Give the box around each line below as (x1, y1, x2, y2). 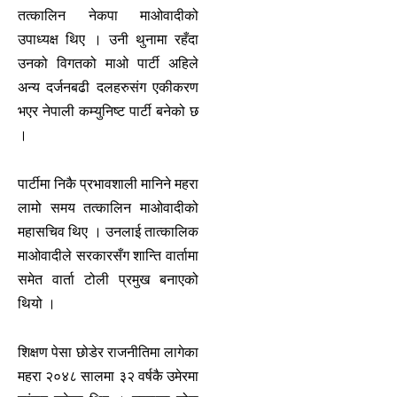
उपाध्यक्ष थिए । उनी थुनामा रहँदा (18, 30, 198, 48)
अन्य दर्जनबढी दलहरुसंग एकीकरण (18, 78, 198, 96)
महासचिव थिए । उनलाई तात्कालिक (18, 222, 198, 240)
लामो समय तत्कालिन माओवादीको (18, 198, 198, 216)
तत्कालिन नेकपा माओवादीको (18, 6, 198, 24)
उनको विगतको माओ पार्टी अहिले (18, 54, 198, 72)
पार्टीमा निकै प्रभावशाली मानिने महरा (18, 175, 198, 192)
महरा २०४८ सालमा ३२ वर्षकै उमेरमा (18, 367, 198, 385)
